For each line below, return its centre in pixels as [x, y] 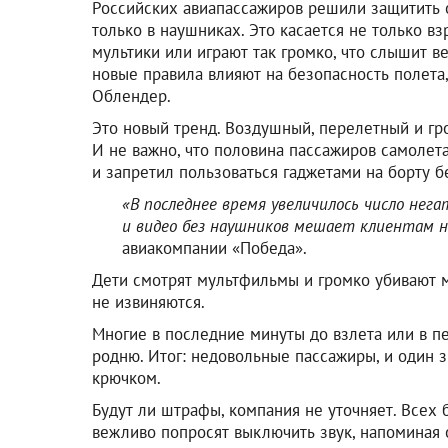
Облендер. [131, 95]
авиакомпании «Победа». [214, 247]
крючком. [126, 377]
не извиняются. [148, 301]
